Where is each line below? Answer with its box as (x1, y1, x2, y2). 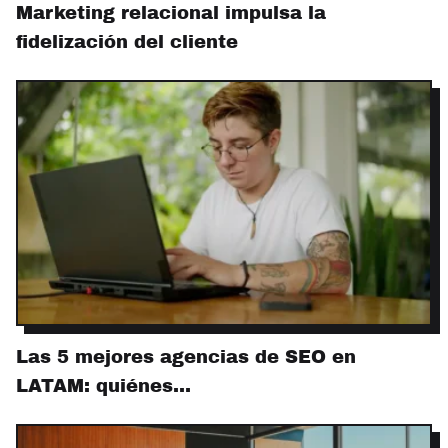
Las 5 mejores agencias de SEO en (16, 347, 356, 368)
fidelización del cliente (16, 31, 238, 52)
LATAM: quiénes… (16, 376, 191, 397)
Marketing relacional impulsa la (16, 2, 326, 23)
